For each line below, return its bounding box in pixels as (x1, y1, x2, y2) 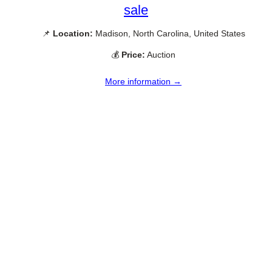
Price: (121, 49, 145, 59)
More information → (105, 76, 182, 86)
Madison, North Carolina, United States (92, 28, 245, 38)
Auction (145, 49, 175, 59)
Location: (52, 28, 93, 38)
